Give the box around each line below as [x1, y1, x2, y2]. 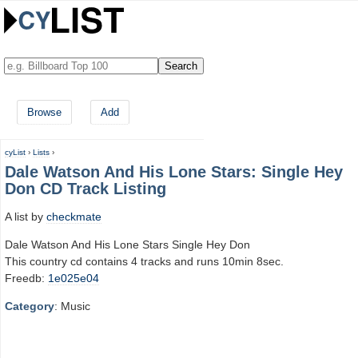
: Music [54, 300, 90, 313]
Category [5, 300, 54, 313]
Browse [27, 106, 62, 118]
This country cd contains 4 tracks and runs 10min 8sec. [5, 254, 284, 268]
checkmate [46, 209, 101, 223]
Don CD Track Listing [5, 180, 166, 197]
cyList [5, 148, 26, 157]
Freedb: [5, 271, 48, 284]
